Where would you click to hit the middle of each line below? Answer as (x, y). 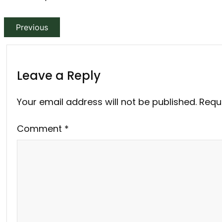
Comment (41, 128)
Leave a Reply (59, 75)
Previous (32, 27)
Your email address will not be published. (107, 102)
